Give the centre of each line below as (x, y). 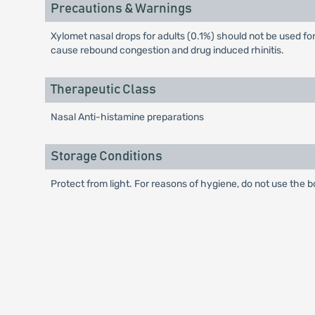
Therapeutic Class (103, 90)
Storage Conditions (106, 156)
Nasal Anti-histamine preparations (127, 117)
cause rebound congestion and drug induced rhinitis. (167, 50)
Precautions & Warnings (121, 9)
